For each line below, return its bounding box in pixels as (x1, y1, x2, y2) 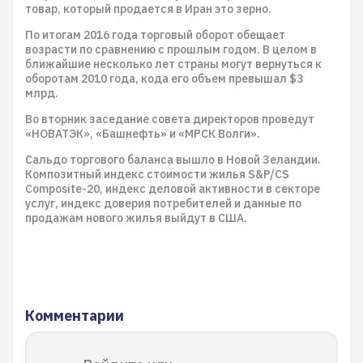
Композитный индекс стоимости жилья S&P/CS (25, 167, 289, 181)
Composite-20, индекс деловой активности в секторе (25, 181, 320, 196)
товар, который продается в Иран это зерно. (25, 2, 271, 16)
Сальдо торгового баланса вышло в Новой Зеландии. (25, 152, 321, 167)
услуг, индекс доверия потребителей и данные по (25, 196, 301, 211)
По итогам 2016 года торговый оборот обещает (25, 28, 285, 42)
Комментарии (25, 306, 124, 325)
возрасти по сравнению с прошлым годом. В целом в (25, 42, 317, 57)
